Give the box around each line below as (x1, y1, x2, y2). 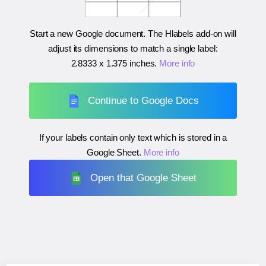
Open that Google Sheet (90, 172, 197, 183)
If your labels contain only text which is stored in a (39, 132, 227, 143)
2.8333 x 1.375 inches (71, 58, 155, 69)
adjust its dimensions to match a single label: (48, 43, 218, 54)
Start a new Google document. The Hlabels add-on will (30, 28, 236, 39)
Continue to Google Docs (88, 94, 199, 106)
